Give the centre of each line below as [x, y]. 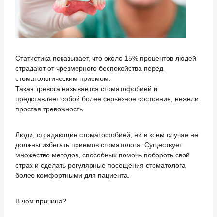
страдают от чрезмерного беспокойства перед [89, 68]
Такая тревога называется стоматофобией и [86, 88]
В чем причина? [41, 201]
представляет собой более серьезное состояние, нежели [107, 99]
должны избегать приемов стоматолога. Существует [99, 145]
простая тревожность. [50, 109]
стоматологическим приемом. [63, 78]
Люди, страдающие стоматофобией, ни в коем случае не [107, 134]
